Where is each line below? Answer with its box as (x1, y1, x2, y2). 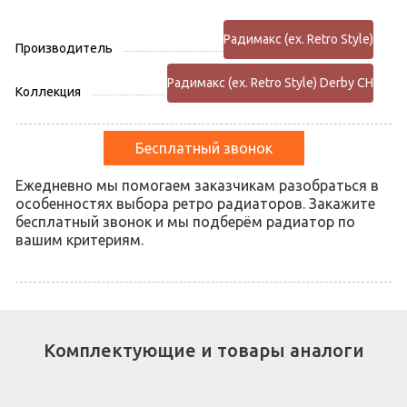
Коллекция (15, 84, 81, 100)
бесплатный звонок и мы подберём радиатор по (15, 213, 355, 231)
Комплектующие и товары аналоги (43, 340, 364, 362)
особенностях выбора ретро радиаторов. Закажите (15, 195, 375, 213)
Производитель (15, 41, 113, 56)
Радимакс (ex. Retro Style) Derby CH (167, 75, 373, 91)
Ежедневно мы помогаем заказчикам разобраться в (15, 177, 379, 194)
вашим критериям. (15, 232, 144, 249)
